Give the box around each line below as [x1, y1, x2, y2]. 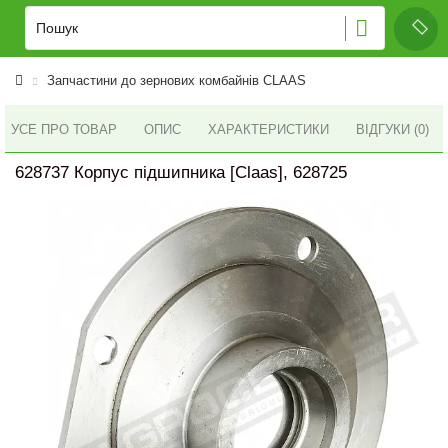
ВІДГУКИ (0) [356, 122, 429, 137]
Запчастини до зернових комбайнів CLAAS [47, 73, 306, 88]
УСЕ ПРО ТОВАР [11, 121, 117, 137]
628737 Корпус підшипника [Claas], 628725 [15, 163, 347, 182]
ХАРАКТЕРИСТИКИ [208, 122, 329, 137]
